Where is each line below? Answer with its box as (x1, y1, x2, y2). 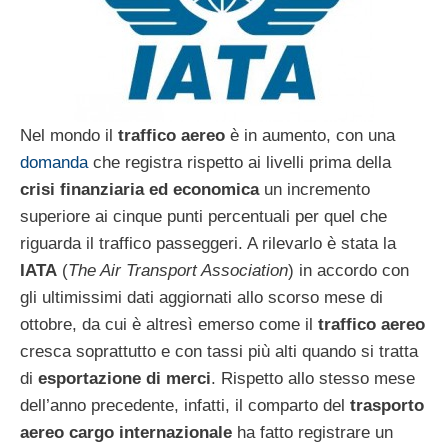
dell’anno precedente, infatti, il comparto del (20, 395, 350, 415)
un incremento (259, 179, 370, 199)
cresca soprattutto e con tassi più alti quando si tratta (20, 341, 418, 361)
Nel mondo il (20, 125, 118, 145)
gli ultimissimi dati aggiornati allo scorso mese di (20, 287, 383, 307)
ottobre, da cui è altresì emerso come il (20, 314, 318, 334)
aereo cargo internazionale (20, 422, 232, 442)
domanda (20, 152, 88, 172)
